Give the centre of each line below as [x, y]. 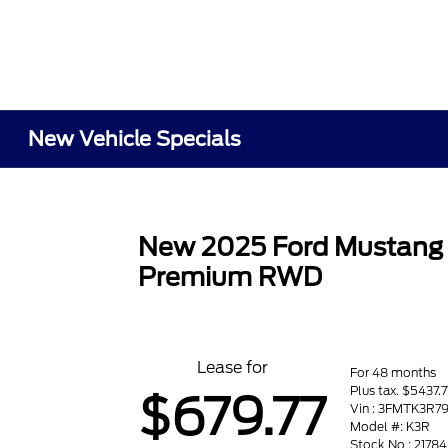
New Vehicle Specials [135, 139]
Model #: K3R [390, 426]
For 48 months [393, 372]
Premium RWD [230, 277]
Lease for [232, 367]
